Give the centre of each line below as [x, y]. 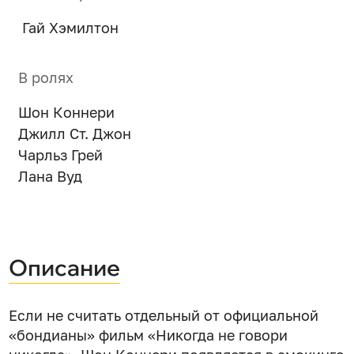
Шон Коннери [66, 113]
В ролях [45, 78]
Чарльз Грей [60, 155]
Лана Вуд [50, 177]
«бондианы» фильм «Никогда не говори [149, 335]
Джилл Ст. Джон [74, 134]
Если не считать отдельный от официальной [164, 315]
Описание [65, 268]
